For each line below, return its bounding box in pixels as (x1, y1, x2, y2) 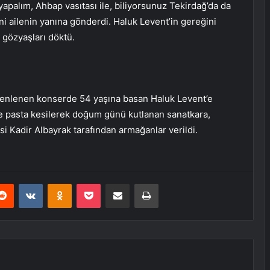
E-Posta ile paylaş (129, 178, 152, 189)
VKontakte (42, 178, 81, 189)
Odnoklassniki (71, 178, 123, 189)
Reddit (13, 178, 37, 189)
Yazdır (158, 178, 181, 189)
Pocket (100, 178, 126, 189)
